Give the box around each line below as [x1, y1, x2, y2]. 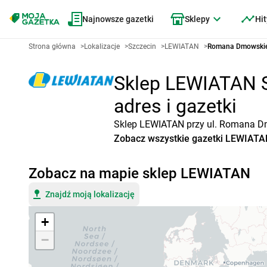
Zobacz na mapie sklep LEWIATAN [29, 165, 250, 182]
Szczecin [128, 42, 156, 51]
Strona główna [29, 42, 76, 51]
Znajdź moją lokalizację [45, 190, 135, 199]
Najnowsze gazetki [82, 14, 154, 24]
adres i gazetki [114, 95, 237, 117]
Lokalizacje [84, 42, 120, 51]
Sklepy [185, 14, 210, 24]
